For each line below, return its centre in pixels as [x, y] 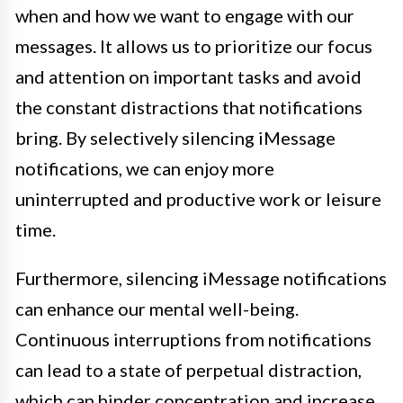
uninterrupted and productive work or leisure [198, 199]
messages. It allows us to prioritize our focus [194, 46]
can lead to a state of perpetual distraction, [188, 370]
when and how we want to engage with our [185, 16]
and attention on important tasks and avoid [188, 77]
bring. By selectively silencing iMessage [175, 138]
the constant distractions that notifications [189, 107]
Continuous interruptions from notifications [193, 340]
